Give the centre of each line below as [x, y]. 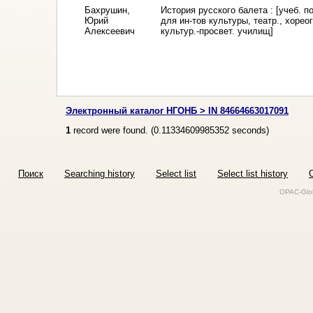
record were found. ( [112, 130]
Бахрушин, [108, 10]
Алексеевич [110, 31]
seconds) [249, 130]
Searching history [100, 173]
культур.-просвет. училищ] [217, 31]
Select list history [253, 173]
